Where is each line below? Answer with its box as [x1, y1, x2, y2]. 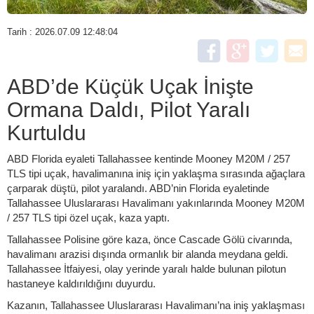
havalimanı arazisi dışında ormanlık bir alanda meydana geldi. [7, 247, 288, 260]
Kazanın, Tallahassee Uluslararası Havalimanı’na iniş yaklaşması [7, 299, 305, 311]
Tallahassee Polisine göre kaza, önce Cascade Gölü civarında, [7, 233, 292, 245]
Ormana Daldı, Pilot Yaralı [7, 97, 250, 121]
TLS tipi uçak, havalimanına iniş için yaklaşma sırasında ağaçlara [7, 167, 305, 179]
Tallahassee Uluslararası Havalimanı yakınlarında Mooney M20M [7, 196, 305, 209]
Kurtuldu [7, 121, 86, 144]
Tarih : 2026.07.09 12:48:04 [7, 26, 118, 37]
